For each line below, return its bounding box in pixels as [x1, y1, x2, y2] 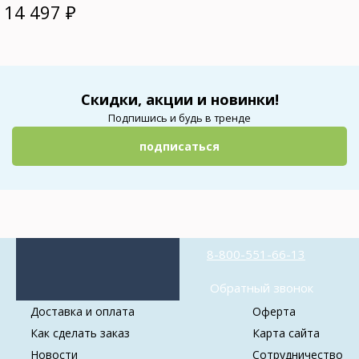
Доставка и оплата [30, 303, 135, 319]
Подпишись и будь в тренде [108, 111, 251, 125]
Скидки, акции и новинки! [80, 89, 279, 109]
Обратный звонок [209, 279, 313, 296]
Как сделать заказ [30, 325, 130, 341]
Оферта [252, 303, 296, 319]
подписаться [139, 138, 220, 154]
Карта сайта [252, 325, 320, 341]
